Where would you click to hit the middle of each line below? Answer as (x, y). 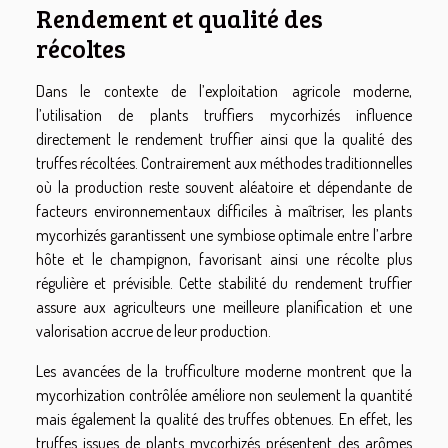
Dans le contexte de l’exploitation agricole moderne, (224, 91)
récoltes (81, 48)
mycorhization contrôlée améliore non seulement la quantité (224, 395)
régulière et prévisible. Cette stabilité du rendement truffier (224, 283)
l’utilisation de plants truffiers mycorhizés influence (224, 115)
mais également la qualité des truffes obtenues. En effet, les (224, 419)
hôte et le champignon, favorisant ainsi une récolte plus (224, 259)
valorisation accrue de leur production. (153, 331)
